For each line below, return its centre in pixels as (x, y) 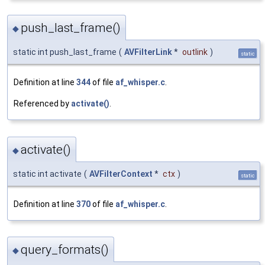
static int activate (47, 174)
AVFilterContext (121, 174)
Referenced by (42, 104)
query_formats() (65, 249)
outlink (195, 52)
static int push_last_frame (65, 52)
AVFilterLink (148, 52)
